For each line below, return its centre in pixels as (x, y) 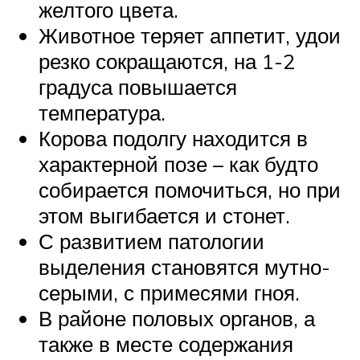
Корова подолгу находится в (173, 138)
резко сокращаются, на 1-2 (167, 61)
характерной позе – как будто (178, 164)
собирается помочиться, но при (190, 189)
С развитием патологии (151, 241)
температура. (102, 112)
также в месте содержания (166, 344)
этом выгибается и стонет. (164, 215)
